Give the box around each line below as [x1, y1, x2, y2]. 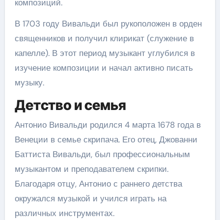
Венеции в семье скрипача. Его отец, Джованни [14, 134, 197, 145]
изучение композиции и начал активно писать [14, 62, 193, 73]
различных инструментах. [14, 207, 114, 219]
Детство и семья [14, 97, 126, 113]
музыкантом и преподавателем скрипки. [14, 163, 168, 174]
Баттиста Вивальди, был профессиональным [14, 148, 190, 160]
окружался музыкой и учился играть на [14, 192, 166, 204]
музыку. [14, 77, 44, 88]
